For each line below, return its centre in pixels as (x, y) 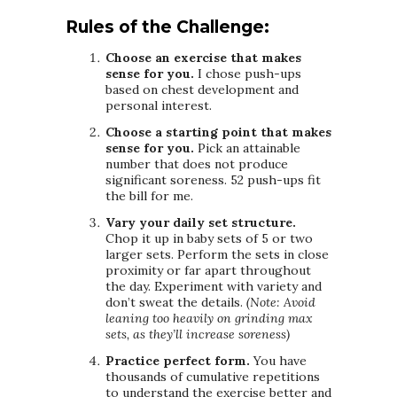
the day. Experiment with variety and (214, 287)
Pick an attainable (247, 148)
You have (278, 361)
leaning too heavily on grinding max (209, 319)
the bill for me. (149, 196)
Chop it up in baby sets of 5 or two (209, 239)
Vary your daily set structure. (201, 223)
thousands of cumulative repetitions (213, 377)
